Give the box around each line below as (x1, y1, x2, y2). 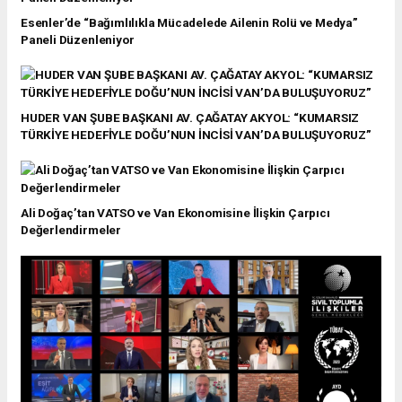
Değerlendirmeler (21, 222, 121, 237)
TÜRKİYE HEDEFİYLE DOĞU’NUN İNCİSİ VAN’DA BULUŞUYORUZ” (21, 127, 371, 142)
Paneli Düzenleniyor (21, 31, 135, 47)
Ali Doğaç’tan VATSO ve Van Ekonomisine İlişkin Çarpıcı (21, 205, 330, 220)
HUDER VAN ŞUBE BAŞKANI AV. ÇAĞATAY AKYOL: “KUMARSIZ (21, 109, 360, 125)
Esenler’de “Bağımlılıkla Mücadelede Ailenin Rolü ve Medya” (21, 14, 358, 30)
